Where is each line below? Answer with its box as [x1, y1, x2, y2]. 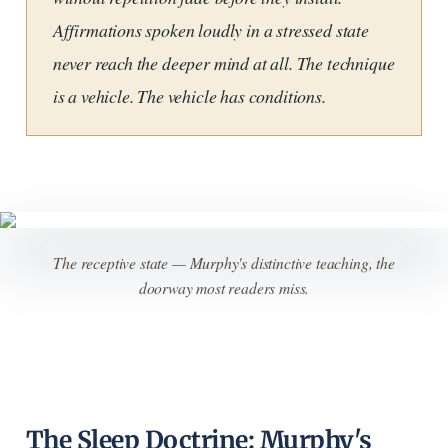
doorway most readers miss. [138, 277, 310, 299]
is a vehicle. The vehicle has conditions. [52, 84, 326, 109]
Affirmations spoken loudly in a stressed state [52, 18, 369, 43]
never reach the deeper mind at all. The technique [52, 51, 395, 76]
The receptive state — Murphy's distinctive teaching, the [53, 252, 395, 274]
